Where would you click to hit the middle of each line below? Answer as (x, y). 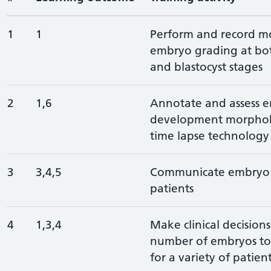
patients (171, 188)
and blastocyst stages (206, 67)
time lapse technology (209, 135)
